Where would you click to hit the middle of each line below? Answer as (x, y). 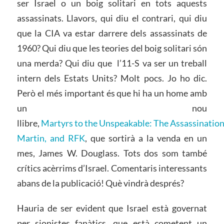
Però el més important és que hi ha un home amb (112, 93)
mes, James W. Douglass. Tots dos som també (112, 153)
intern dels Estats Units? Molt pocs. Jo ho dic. (112, 78)
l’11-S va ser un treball (162, 63)
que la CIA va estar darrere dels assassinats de (112, 33)
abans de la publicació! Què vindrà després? (100, 183)
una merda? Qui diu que (64, 63)
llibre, (29, 123)
